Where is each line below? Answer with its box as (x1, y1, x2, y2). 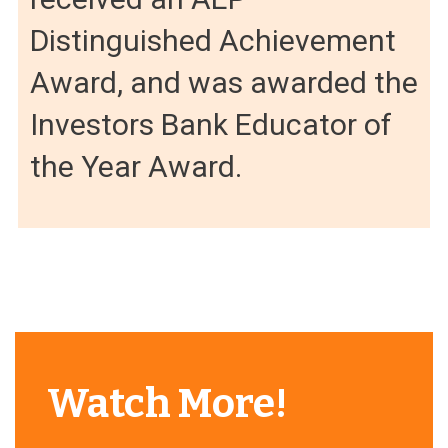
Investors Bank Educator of (30, 107, 392, 143)
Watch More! (47, 380, 287, 429)
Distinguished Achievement (30, 23, 396, 59)
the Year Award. (30, 149, 242, 185)
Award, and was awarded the (30, 65, 418, 101)
